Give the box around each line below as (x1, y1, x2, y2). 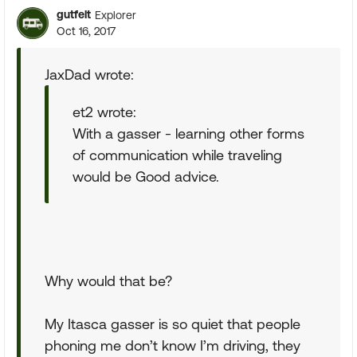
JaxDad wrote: (45, 66, 134, 83)
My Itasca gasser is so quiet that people (45, 316, 300, 332)
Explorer (95, 8, 136, 22)
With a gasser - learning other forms (73, 125, 304, 142)
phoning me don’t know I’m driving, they (45, 337, 300, 354)
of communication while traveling (73, 147, 282, 163)
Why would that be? (45, 273, 172, 289)
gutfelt (57, 8, 91, 21)
